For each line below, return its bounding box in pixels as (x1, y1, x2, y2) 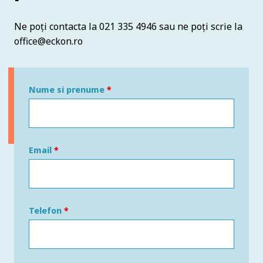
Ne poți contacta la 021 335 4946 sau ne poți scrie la (14, 19, 242, 33)
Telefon (29, 204, 64, 216)
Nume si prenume (29, 83, 107, 95)
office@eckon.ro (14, 34, 83, 48)
